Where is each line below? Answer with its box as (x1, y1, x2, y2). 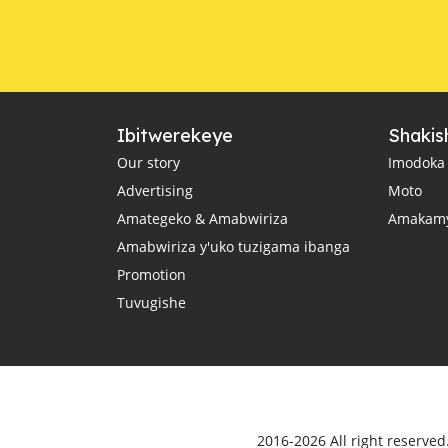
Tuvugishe (117, 293, 186, 312)
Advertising (117, 181, 193, 200)
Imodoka (388, 153, 445, 172)
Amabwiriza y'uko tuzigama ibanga (117, 237, 350, 256)
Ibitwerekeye (117, 124, 233, 147)
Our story (117, 153, 180, 172)
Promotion (117, 265, 186, 284)
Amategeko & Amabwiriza (117, 209, 288, 228)
